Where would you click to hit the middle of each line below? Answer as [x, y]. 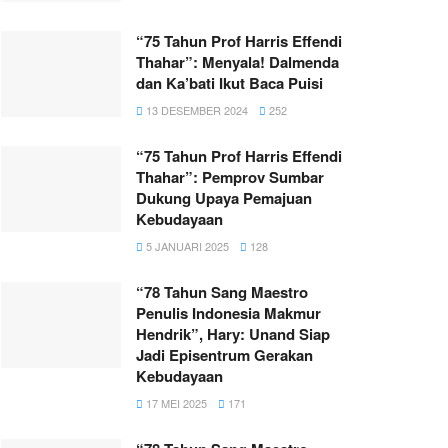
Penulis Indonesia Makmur [228, 313]
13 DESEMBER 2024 [195, 110]
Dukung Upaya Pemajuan [224, 198]
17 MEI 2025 [175, 403]
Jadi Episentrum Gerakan [224, 355]
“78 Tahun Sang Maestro [222, 292]
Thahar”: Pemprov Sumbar [230, 177]
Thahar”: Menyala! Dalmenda [237, 62]
